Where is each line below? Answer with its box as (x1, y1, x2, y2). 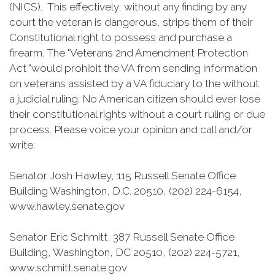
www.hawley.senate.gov (9, 200, 127, 212)
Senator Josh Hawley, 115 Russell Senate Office (9, 169, 236, 182)
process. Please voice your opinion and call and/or (9, 123, 252, 136)
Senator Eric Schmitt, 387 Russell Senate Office (9, 231, 234, 243)
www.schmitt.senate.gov (9, 261, 130, 274)
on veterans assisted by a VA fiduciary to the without (9, 77, 259, 90)
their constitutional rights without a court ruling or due (9, 108, 265, 120)
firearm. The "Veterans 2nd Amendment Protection (9, 47, 248, 59)
